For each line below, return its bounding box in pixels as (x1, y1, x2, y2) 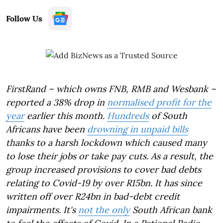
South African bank (130, 204, 212, 216)
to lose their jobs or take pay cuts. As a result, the (6, 150, 213, 162)
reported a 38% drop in (6, 97, 107, 108)
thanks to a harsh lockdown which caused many (6, 137, 207, 148)
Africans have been (6, 123, 87, 135)
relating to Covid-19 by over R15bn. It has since (6, 177, 202, 189)
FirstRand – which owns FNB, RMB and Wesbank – (6, 83, 216, 95)
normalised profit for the (107, 97, 212, 108)
